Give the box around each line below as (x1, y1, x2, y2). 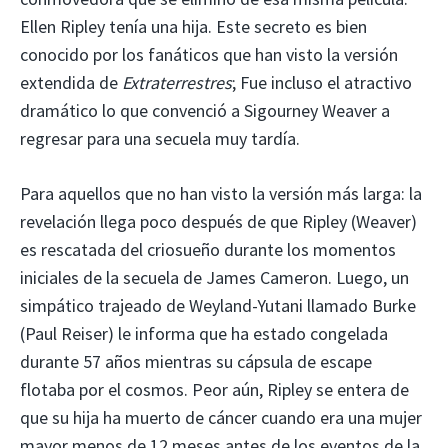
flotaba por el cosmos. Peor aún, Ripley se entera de (20, 378, 409, 402)
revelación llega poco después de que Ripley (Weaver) (20, 210, 417, 234)
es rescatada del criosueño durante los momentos (20, 238, 396, 262)
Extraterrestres (122, 71, 232, 95)
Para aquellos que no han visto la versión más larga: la (20, 182, 422, 206)
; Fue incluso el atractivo (232, 71, 412, 95)
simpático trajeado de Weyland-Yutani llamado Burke (20, 294, 416, 318)
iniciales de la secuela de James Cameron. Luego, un (20, 266, 409, 290)
